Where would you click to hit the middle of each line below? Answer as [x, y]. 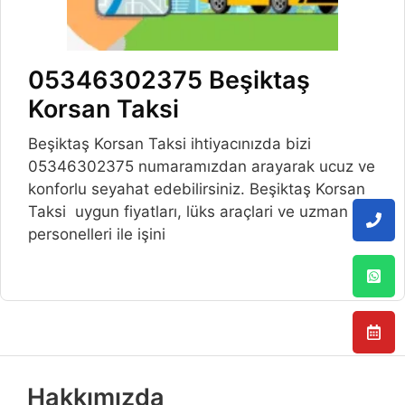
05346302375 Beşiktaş [169, 80]
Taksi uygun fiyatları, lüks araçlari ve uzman [188, 212]
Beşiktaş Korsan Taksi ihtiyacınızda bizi [170, 144]
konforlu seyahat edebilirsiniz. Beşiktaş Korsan [197, 189]
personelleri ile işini [97, 235]
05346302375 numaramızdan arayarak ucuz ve [202, 167]
